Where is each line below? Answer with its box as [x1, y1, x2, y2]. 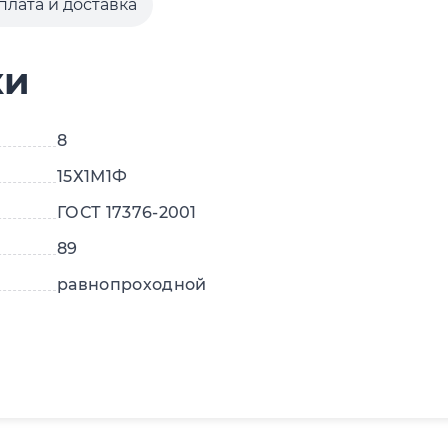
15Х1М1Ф [57, 167, 128, 187]
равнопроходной [57, 275, 207, 295]
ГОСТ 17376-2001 [57, 203, 197, 223]
